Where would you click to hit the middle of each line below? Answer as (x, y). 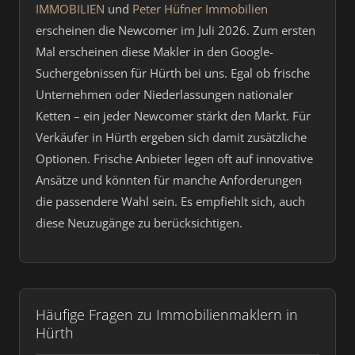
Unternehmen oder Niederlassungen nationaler (164, 94)
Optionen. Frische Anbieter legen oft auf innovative (174, 158)
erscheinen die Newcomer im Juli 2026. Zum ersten (176, 30)
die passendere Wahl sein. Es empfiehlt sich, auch (170, 201)
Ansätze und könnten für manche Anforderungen (169, 180)
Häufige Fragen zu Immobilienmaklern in (167, 314)
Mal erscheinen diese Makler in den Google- (155, 52)
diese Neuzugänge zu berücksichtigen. (139, 223)
